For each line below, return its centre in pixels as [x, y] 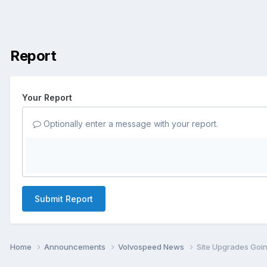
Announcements [76, 246]
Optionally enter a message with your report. [130, 123]
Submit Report [64, 198]
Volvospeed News [152, 246]
